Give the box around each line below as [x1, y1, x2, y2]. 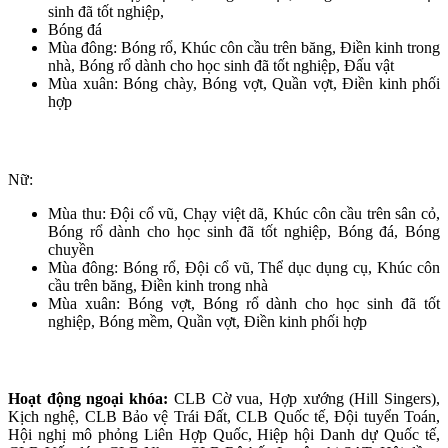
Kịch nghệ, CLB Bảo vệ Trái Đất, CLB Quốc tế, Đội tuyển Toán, [8, 407, 440, 425]
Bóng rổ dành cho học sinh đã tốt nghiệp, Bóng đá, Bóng [48, 222, 440, 240]
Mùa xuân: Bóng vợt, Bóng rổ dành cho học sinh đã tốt [48, 294, 440, 312]
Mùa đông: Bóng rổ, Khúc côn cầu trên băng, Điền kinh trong [48, 39, 440, 57]
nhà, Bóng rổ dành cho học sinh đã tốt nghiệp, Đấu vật [48, 57, 394, 75]
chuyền [48, 240, 94, 258]
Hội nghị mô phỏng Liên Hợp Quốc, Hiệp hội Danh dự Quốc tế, [8, 425, 440, 443]
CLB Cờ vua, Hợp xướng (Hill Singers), [173, 389, 441, 407]
